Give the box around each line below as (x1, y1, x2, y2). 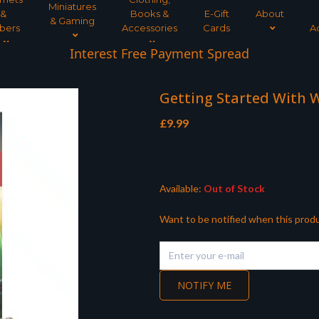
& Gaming (50, 15, 95, 26)
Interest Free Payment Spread (70, 45, 249, 62)
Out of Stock (202, 182, 265, 195)
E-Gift (204, 8, 229, 19)
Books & (130, 8, 169, 19)
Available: (159, 182, 202, 195)
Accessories (122, 22, 177, 33)
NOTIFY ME (177, 278, 231, 293)
